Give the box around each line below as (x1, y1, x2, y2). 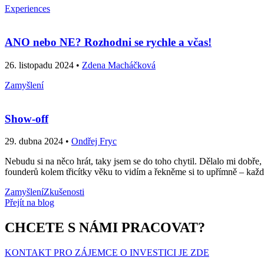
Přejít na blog (5, 197, 54, 208)
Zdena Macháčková (82, 60, 156, 70)
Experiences (5, 4, 50, 14)
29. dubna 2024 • (5, 136, 71, 147)
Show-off (5, 112, 48, 125)
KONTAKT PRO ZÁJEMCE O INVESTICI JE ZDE (5, 247, 209, 258)
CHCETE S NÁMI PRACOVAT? (5, 220, 205, 236)
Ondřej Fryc (71, 136, 117, 147)
